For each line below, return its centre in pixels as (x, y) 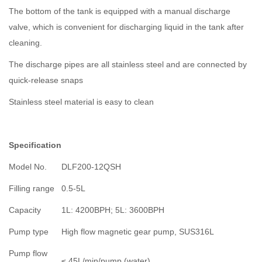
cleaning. (25, 43)
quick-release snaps (46, 80)
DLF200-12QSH (91, 167)
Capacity (25, 210)
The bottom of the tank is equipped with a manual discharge (120, 11)
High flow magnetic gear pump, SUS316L (138, 232)
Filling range (32, 189)
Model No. (28, 167)
